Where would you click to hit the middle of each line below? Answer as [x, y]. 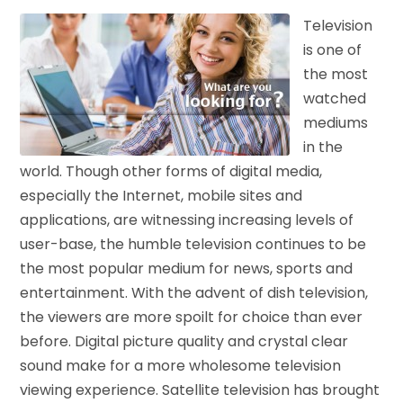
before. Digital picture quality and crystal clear [184, 341]
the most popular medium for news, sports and [187, 268]
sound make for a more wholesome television [181, 365]
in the [323, 147]
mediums [336, 122]
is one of [333, 49]
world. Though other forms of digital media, [171, 171]
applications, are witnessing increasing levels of [187, 219]
